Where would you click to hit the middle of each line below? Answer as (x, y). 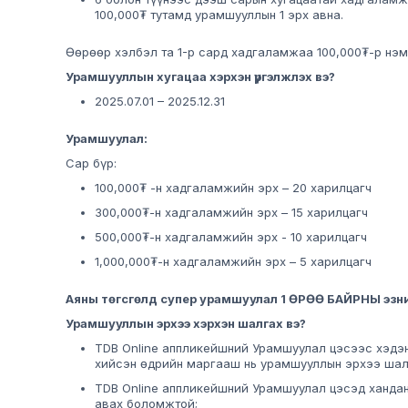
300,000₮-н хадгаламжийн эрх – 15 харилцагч (231, 213)
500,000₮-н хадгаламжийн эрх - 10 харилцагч (231, 237)
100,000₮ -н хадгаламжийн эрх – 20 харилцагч (233, 188)
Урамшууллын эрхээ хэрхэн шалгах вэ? (186, 324)
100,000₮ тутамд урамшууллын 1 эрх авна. (221, 15)
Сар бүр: (91, 163)
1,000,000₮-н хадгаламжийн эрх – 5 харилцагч (233, 262)
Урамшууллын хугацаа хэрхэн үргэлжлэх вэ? (200, 77)
